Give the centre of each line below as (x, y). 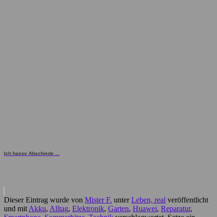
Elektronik (88, 209)
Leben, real (148, 200)
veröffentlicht (187, 200)
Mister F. (98, 200)
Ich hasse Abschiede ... (32, 154)
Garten (118, 209)
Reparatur (176, 209)
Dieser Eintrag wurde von (44, 200)
